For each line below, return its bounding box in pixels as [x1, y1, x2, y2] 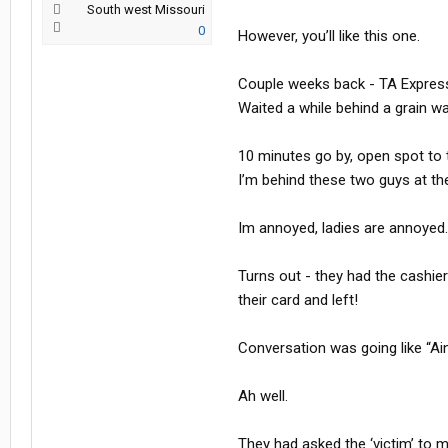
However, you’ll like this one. [238, 27, 420, 46]
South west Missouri [87, 2, 205, 18]
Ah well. [238, 387, 288, 406]
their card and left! [238, 291, 358, 310]
